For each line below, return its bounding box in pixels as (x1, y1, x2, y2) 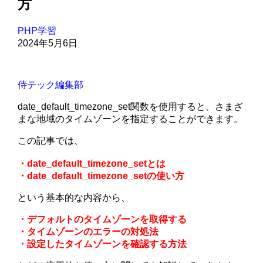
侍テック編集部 (18, 80, 84, 90)
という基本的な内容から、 (18, 193, 131, 203)
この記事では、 (18, 136, 84, 146)
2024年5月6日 (18, 38, 78, 49)
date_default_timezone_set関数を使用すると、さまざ (18, 102, 244, 112)
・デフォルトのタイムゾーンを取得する (18, 214, 187, 225)
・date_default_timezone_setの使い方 (18, 171, 185, 181)
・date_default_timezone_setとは (18, 159, 166, 169)
